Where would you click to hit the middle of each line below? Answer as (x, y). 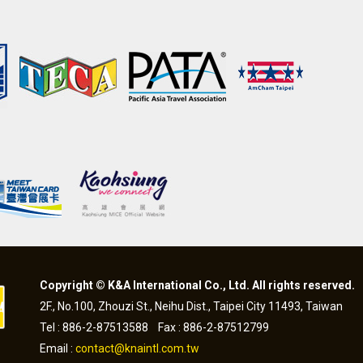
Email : (58, 348)
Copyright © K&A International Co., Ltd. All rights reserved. (197, 285)
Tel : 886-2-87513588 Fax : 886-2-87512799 (154, 327)
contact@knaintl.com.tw (137, 348)
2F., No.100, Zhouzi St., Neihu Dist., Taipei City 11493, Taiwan (191, 306)
